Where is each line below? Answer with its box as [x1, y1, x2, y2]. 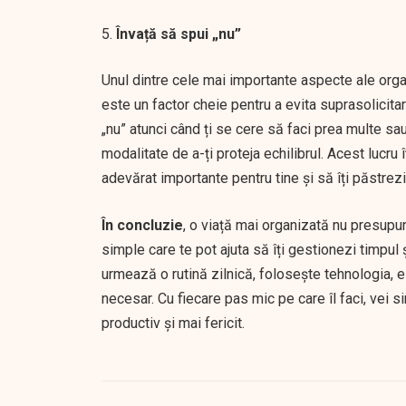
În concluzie [101, 217, 183, 234]
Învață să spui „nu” [116, 25, 241, 43]
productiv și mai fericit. [101, 314, 245, 332]
